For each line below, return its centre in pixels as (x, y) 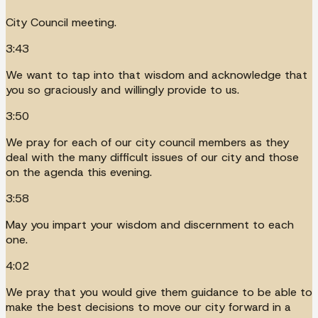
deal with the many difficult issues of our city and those (152, 157)
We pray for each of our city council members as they (147, 142)
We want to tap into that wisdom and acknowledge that (157, 75)
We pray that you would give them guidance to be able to (159, 292)
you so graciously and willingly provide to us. (122, 89)
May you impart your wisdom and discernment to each (150, 224)
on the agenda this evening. (79, 172)
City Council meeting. (61, 22)
